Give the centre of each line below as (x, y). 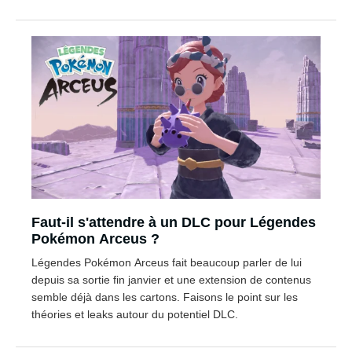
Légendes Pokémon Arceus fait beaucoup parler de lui (167, 263)
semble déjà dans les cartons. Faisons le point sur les (165, 297)
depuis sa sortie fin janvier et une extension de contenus (171, 280)
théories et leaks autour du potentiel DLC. (135, 315)
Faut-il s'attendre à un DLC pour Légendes (174, 223)
